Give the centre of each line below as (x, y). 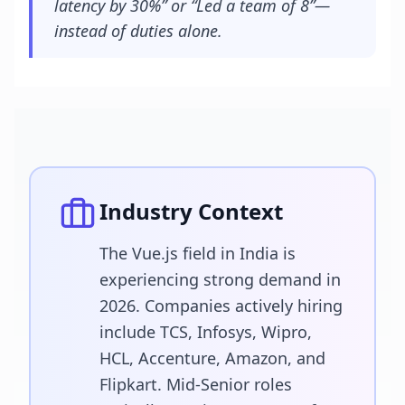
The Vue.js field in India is (198, 253)
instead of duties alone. (138, 30)
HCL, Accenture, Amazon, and (212, 358)
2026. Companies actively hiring (221, 305)
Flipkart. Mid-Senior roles (196, 384)
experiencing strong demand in (220, 279)
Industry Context (191, 211)
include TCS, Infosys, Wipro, (206, 331)
